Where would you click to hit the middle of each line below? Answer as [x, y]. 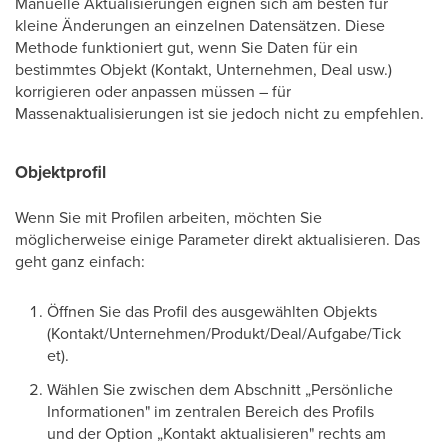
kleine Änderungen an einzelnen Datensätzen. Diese [200, 25]
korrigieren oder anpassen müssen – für [153, 91]
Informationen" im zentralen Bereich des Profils [210, 411]
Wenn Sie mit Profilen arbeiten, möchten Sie [168, 217]
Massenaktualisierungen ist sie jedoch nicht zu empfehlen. [219, 113]
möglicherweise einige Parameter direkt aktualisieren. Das [217, 239]
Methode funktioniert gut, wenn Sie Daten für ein [186, 47]
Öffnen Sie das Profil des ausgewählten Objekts [212, 311]
